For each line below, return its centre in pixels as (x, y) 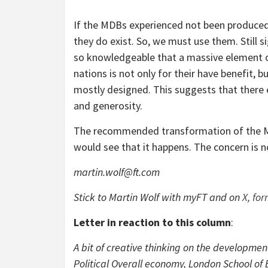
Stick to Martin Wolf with (128, 197)
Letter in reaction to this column (152, 223)
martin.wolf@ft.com (117, 172)
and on (225, 197)
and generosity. (108, 106)
